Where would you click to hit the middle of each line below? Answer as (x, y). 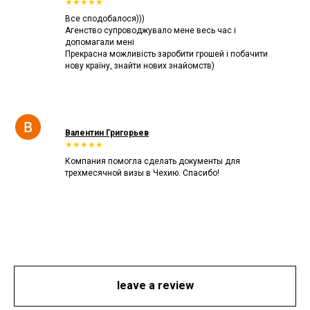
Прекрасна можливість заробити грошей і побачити (166, 54)
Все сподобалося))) (105, 18)
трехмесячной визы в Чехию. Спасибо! (142, 173)
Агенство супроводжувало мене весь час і (151, 30)
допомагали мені (100, 42)
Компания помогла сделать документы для (153, 161)
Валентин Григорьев (107, 133)
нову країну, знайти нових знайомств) (140, 65)
